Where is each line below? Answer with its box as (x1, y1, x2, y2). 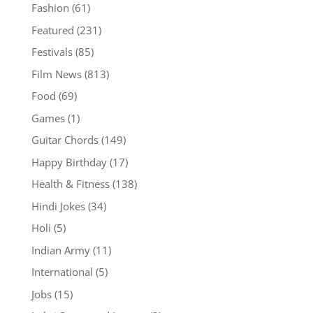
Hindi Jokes (31, 198, 85, 213)
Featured (31, 22, 74, 37)
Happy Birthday (31, 154, 107, 169)
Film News (31, 66, 82, 81)
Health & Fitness (31, 177, 110, 191)
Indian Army (31, 242, 90, 257)
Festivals (31, 45, 73, 59)
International (31, 265, 93, 279)
